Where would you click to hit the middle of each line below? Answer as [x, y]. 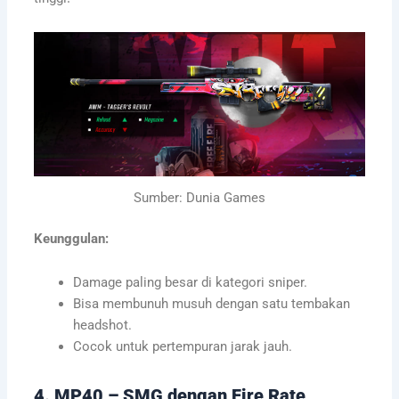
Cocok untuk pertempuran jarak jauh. [182, 347]
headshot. [102, 326]
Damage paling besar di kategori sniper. [190, 283]
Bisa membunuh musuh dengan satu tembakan [211, 304]
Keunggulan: [71, 238]
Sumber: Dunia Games [199, 198]
